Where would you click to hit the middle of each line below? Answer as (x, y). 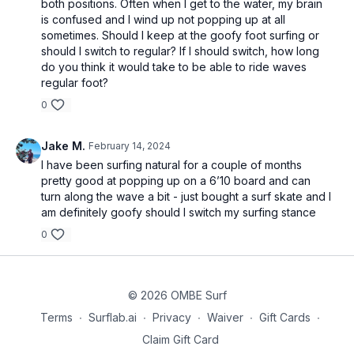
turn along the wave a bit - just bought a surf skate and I (186, 196)
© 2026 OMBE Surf (177, 295)
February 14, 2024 (130, 146)
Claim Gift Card (180, 339)
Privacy (172, 317)
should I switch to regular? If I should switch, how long (180, 51)
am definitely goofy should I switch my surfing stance (179, 212)
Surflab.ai (113, 317)
